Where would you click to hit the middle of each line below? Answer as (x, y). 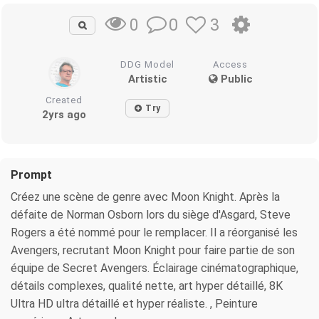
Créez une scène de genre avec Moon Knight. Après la (145, 197)
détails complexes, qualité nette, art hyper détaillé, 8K (147, 286)
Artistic (147, 79)
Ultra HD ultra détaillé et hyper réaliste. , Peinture (134, 304)
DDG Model (148, 65)
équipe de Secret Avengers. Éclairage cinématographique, (155, 268)
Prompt (31, 175)
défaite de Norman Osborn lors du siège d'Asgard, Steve (151, 215)
